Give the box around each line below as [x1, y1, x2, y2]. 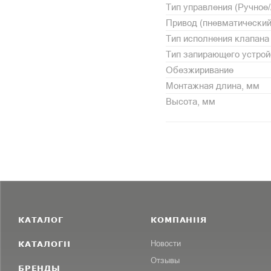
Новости [151, 238, 181, 248]
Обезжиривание [166, 64, 233, 75]
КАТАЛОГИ [18, 238, 71, 249]
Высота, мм [166, 96, 215, 106]
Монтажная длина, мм [166, 80, 260, 91]
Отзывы [151, 255, 180, 265]
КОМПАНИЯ [151, 214, 207, 224]
